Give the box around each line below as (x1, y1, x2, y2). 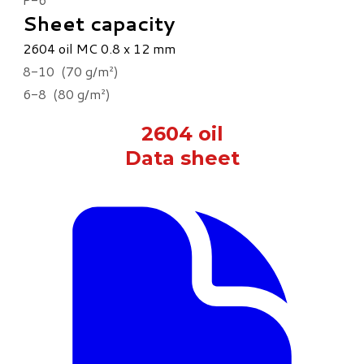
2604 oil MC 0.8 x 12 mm (23, 39, 179, 58)
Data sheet (124, 145, 240, 170)
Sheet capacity (23, 10, 175, 37)
